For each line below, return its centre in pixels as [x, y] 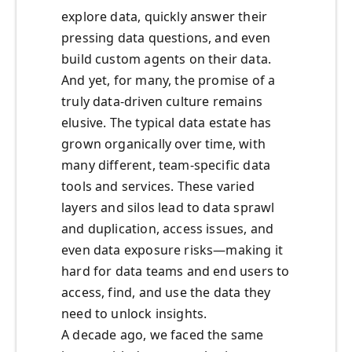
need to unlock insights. [134, 314]
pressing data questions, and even [166, 38]
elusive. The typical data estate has [167, 123]
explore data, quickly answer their [165, 17]
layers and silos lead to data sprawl [168, 208]
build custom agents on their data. [167, 59]
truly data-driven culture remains [162, 102]
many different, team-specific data [166, 165]
